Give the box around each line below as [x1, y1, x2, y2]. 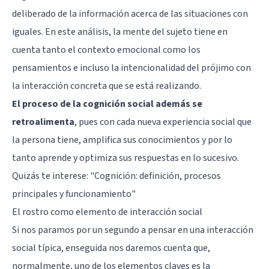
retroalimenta [12, 115, 74, 128]
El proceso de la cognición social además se [12, 97, 202, 110]
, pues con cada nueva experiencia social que [74, 115, 252, 128]
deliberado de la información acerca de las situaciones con [12, 7, 248, 20]
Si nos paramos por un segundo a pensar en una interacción [12, 223, 253, 237]
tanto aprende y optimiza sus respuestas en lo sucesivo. [12, 151, 239, 165]
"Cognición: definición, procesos [90, 169, 221, 183]
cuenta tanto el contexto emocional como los [12, 43, 201, 56]
